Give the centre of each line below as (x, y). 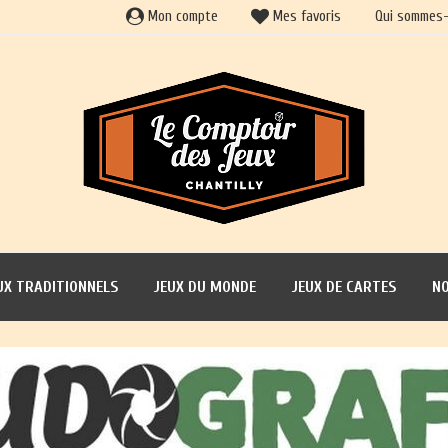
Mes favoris (305, 16)
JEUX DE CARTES (343, 287)
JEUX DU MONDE (204, 287)
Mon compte (180, 16)
